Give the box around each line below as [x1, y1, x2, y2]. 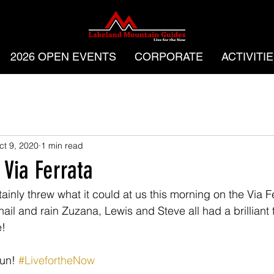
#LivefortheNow [18, 253, 95, 267]
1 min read [41, 139, 83, 151]
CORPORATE [134, 50, 203, 63]
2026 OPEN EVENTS [10, 50, 116, 63]
